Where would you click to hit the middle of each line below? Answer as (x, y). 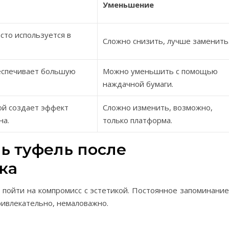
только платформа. (138, 120)
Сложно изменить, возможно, (158, 107)
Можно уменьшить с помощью (160, 71)
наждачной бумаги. (138, 84)
